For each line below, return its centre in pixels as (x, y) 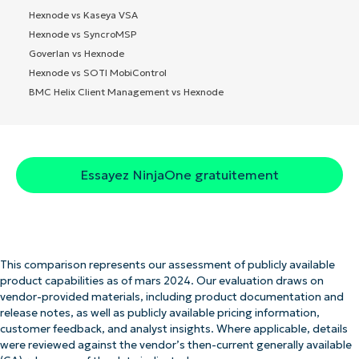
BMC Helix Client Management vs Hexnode (126, 91)
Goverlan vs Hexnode (77, 53)
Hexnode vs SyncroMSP (83, 34)
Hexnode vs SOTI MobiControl (98, 72)
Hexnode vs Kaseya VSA (83, 14)
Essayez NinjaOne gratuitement (179, 174)
